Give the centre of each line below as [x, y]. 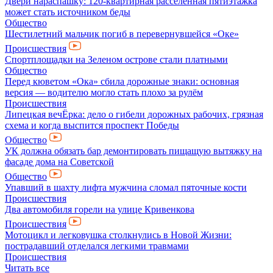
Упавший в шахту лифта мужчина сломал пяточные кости [126, 187]
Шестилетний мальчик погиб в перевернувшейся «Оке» [122, 34]
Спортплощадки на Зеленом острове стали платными [116, 59]
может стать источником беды [68, 12]
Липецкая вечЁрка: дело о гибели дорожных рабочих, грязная [134, 114]
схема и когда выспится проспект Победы [92, 125]
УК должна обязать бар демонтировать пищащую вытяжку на [133, 151]
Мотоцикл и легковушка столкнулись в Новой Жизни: [118, 235]
